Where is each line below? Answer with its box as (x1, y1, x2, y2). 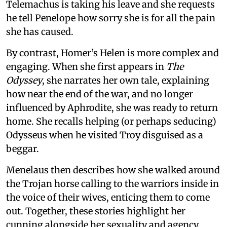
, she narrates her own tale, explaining (42, 74, 209, 86)
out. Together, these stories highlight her (6, 205, 185, 217)
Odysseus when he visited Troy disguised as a (6, 129, 203, 141)
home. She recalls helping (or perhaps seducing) (6, 116, 216, 127)
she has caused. (6, 26, 73, 37)
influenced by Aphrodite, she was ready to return (6, 102, 218, 113)
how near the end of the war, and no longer (6, 88, 193, 100)
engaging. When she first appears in (6, 61, 166, 72)
